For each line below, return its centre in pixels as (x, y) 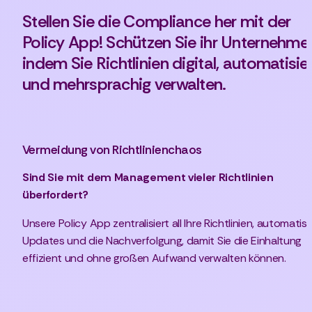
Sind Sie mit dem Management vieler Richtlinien (148, 177)
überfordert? (56, 194)
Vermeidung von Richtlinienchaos (112, 149)
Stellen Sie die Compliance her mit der (157, 21)
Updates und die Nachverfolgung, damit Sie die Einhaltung (162, 240)
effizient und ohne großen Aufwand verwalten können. (154, 258)
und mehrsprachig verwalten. (124, 84)
